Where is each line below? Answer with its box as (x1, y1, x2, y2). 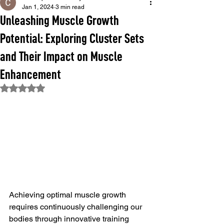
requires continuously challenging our (9, 202, 144, 212)
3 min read (55, 3, 84, 10)
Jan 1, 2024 (22, 3, 54, 10)
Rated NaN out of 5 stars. (22, 82, 102, 91)
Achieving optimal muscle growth (9, 190, 128, 200)
